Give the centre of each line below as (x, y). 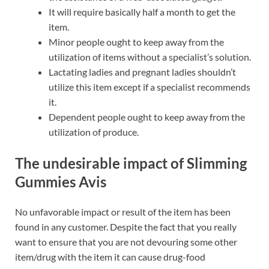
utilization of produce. (94, 132)
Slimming (217, 163)
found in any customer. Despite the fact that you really (126, 226)
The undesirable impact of (101, 163)
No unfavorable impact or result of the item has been (123, 211)
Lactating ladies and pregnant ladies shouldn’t (142, 72)
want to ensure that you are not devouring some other (126, 241)
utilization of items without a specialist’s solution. (150, 57)
